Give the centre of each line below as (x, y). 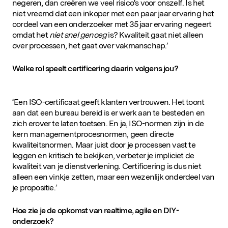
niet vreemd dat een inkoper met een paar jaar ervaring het (113, 14)
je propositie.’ (35, 188)
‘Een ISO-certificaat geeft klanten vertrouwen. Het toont (108, 102)
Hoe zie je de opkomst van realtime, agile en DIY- (95, 211)
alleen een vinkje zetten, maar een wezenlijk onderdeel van (113, 177)
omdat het (31, 35)
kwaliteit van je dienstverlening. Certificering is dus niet (107, 166)
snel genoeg (85, 35)
